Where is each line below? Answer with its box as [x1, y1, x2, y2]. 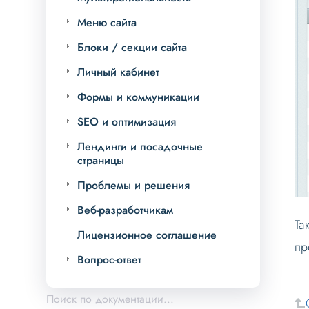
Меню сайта [77, 14, 137, 31]
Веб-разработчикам [77, 202, 174, 219]
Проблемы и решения [77, 177, 190, 194]
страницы [77, 152, 125, 169]
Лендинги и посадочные [77, 139, 203, 155]
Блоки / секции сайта [77, 39, 188, 56]
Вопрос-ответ [77, 252, 142, 268]
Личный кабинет [77, 64, 160, 81]
